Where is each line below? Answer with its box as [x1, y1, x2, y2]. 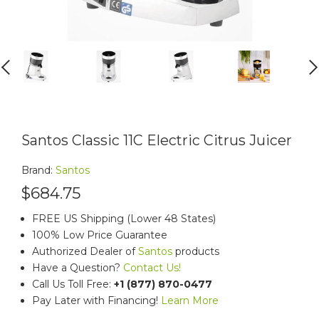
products [172, 245, 219, 258]
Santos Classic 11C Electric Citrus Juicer [21, 132, 292, 149]
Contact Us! [123, 261, 181, 274]
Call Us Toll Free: [32, 278, 114, 291]
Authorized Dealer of [32, 245, 138, 258]
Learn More [161, 294, 219, 307]
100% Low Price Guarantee [32, 229, 167, 241]
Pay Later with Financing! [32, 294, 161, 307]
